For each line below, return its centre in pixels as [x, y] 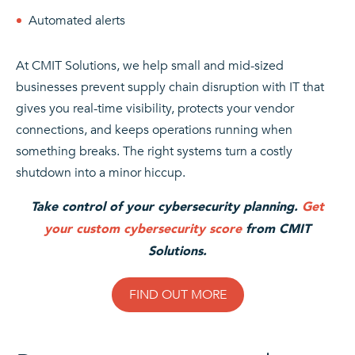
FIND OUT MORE [177, 294]
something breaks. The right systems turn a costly [154, 151]
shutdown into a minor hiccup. [101, 172]
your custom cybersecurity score [143, 228]
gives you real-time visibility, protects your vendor [155, 108]
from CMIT [276, 228]
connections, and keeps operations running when [154, 130]
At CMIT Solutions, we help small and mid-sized [150, 65]
